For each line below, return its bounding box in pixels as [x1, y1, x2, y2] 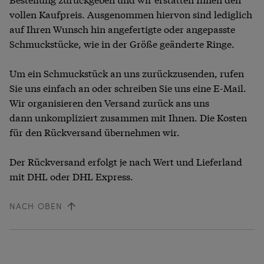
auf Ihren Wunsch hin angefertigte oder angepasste [9, 22, 235, 36]
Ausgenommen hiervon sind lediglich [87, 7, 252, 21]
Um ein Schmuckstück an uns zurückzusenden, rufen [9, 66, 244, 80]
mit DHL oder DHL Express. [9, 169, 133, 183]
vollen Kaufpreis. [9, 7, 87, 21]
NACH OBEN [9, 200, 63, 212]
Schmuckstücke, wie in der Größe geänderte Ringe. [9, 37, 235, 51]
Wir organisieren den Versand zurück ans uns [9, 95, 209, 110]
